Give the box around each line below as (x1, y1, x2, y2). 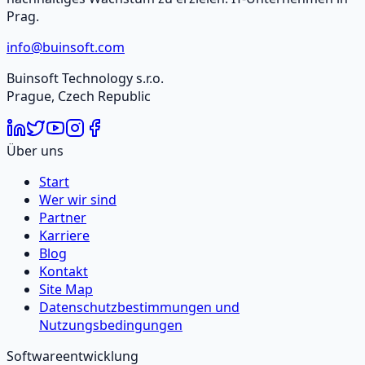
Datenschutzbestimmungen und (39, 298, 240, 317)
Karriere (39, 226, 90, 245)
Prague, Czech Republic (7, 87, 151, 106)
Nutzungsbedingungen (39, 316, 182, 335)
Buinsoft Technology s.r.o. (7, 69, 164, 88)
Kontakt (39, 262, 88, 281)
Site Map (39, 280, 93, 299)
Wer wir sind (39, 191, 117, 209)
